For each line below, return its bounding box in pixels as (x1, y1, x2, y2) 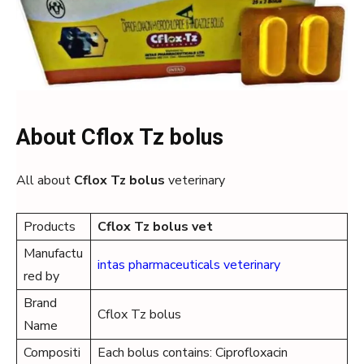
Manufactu (24, 245, 83, 262)
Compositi (24, 344, 80, 362)
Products (24, 218, 76, 236)
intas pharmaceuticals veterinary (97, 256, 280, 274)
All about (16, 171, 74, 189)
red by (24, 267, 59, 285)
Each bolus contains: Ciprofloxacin (97, 344, 288, 362)
